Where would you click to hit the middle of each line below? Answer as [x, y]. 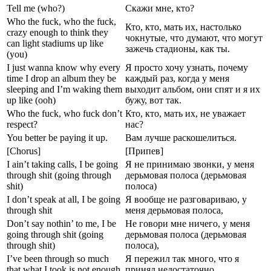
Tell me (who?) [36, 8]
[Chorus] [24, 151]
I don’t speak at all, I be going [64, 199]
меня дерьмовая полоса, [174, 210]
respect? [22, 124]
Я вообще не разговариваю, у [186, 199]
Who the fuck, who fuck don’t [64, 113]
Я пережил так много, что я [182, 258]
